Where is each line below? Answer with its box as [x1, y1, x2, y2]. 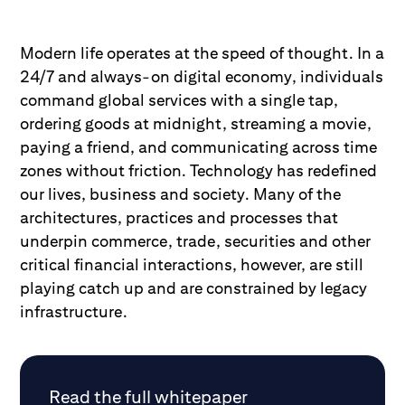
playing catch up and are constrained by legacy [20, 278, 368, 297]
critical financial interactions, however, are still [20, 254, 364, 274]
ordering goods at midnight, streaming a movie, [20, 113, 372, 133]
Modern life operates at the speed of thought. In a [20, 42, 385, 62]
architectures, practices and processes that [20, 207, 339, 227]
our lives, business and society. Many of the [20, 184, 342, 203]
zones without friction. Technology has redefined [20, 160, 378, 180]
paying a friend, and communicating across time [20, 137, 378, 156]
